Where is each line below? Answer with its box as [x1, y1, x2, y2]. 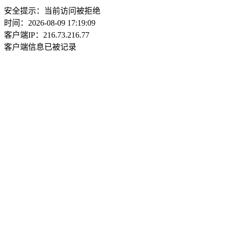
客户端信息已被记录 [4, 43, 76, 51]
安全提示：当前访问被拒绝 [4, 7, 100, 15]
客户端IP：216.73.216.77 [4, 31, 89, 39]
